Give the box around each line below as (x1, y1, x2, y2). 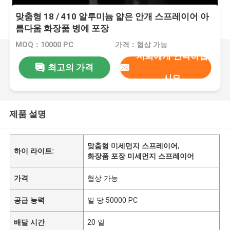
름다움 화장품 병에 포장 (15, 23, 109, 34)
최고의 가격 (47, 62, 93, 72)
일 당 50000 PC (87, 196, 138, 204)
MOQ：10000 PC (15, 41, 74, 49)
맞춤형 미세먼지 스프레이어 (87, 141, 178, 150)
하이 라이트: (14, 146, 54, 155)
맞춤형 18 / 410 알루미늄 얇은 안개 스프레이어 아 (15, 11, 209, 22)
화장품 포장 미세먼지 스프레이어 (87, 151, 195, 160)
